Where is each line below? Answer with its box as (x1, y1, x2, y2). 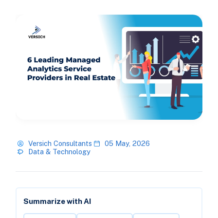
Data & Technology (28, 147, 91, 156)
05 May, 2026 (104, 139, 150, 148)
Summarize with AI (23, 197, 91, 206)
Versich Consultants (28, 139, 92, 148)
